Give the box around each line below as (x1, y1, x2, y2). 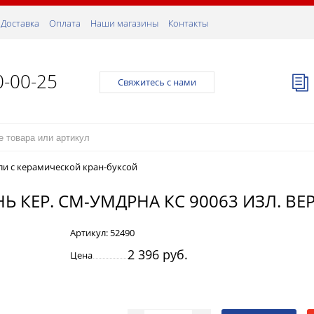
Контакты (168, 17, 208, 29)
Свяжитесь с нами (118, 76, 196, 89)
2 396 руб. (128, 245, 188, 263)
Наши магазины (90, 17, 158, 29)
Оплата (49, 17, 81, 29)
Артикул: (70, 226, 110, 239)
